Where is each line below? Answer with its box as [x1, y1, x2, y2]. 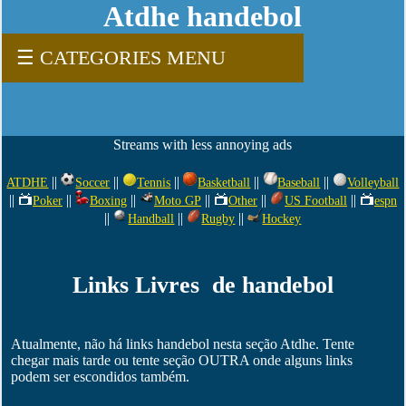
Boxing [89, 194, 127, 208]
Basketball [198, 176, 251, 189]
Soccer [75, 176, 111, 189]
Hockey [262, 212, 302, 226]
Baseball [277, 176, 321, 189]
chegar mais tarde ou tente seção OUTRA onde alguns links [11, 353, 353, 369]
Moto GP [153, 194, 201, 208]
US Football [284, 194, 347, 208]
